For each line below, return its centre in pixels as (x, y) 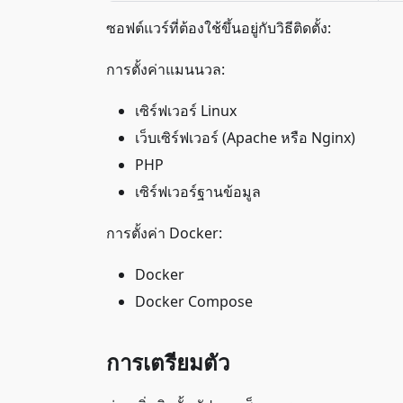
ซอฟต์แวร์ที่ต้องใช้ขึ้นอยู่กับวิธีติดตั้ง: (219, 28)
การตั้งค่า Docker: (164, 233)
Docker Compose (194, 301)
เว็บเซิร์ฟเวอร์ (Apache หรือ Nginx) (245, 138)
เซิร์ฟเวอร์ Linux (186, 111)
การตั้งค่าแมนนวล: (166, 69)
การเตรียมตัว (168, 362)
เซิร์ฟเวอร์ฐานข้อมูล (198, 192)
